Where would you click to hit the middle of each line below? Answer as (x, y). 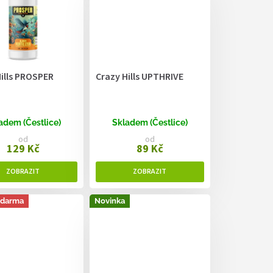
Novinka (109, 201)
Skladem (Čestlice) (150, 123)
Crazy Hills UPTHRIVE (139, 77)
